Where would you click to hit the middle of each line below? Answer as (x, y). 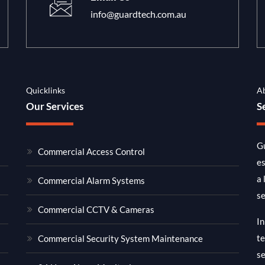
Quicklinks (46, 91)
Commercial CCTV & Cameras (96, 210)
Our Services (55, 106)
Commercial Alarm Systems (91, 181)
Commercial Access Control (91, 152)
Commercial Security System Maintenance (120, 239)
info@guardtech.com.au (138, 14)
